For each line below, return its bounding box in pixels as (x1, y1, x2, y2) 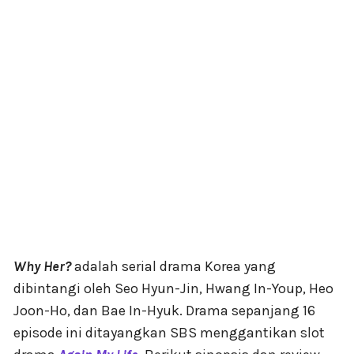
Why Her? (13, 258, 71, 275)
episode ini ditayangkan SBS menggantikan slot (13, 324, 325, 341)
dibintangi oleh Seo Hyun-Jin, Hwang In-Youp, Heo (13, 280, 333, 297)
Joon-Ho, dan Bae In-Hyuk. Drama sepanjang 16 (13, 302, 315, 319)
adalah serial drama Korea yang (71, 258, 276, 275)
